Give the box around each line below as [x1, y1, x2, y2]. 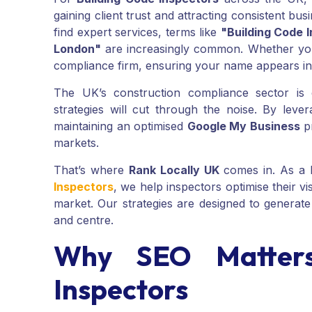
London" [54, 42, 101, 56]
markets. [54, 136, 99, 150]
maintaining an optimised [54, 119, 187, 134]
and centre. [54, 213, 114, 228]
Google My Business [187, 119, 300, 134]
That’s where [54, 163, 129, 178]
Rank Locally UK [128, 163, 219, 178]
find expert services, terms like [54, 25, 221, 40]
